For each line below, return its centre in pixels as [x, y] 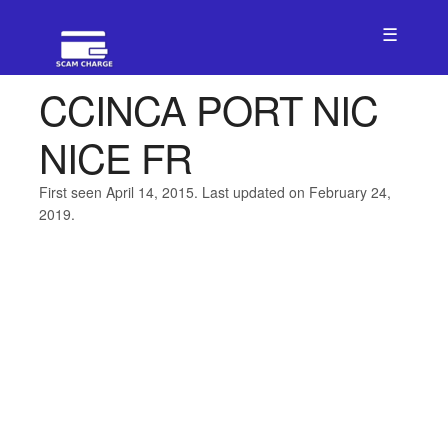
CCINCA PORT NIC [208, 108]
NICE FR [115, 156]
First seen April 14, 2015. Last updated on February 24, [214, 192]
